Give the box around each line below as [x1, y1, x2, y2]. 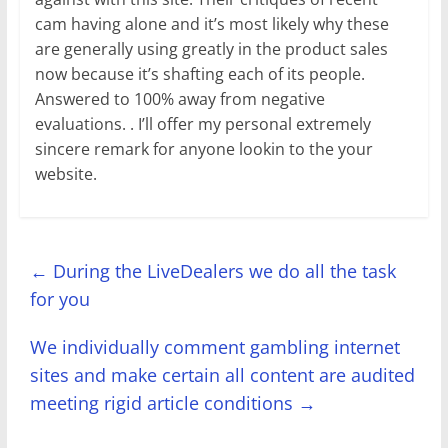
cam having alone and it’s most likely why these [34, 13, 389, 36]
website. [34, 163, 97, 186]
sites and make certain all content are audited [29, 363, 415, 388]
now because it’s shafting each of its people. [34, 63, 365, 86]
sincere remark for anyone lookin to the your [34, 138, 373, 161]
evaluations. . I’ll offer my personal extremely [34, 113, 371, 136]
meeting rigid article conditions [29, 391, 298, 416]
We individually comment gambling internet [29, 335, 400, 360]
